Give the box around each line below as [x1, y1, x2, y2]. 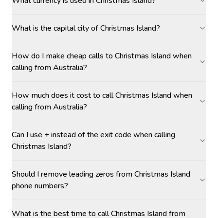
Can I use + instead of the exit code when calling [12, 129, 175, 140]
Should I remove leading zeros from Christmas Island [12, 169, 190, 180]
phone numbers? [12, 181, 68, 191]
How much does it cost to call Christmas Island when [12, 90, 192, 101]
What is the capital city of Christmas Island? [12, 23, 160, 34]
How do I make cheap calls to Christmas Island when [12, 51, 192, 61]
